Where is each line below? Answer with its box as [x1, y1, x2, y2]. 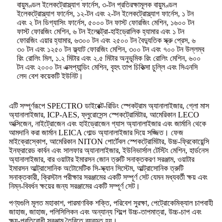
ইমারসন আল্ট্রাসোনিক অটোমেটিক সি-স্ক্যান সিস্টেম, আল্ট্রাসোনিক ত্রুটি [9, 164, 183, 172]
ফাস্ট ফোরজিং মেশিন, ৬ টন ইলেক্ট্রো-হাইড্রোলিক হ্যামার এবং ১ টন [17, 27, 184, 36]
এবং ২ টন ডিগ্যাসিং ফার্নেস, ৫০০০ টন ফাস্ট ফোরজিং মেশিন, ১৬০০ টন [17, 18, 194, 27]
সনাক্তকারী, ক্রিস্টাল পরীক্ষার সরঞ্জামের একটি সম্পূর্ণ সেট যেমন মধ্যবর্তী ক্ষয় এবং [9, 172, 208, 181]
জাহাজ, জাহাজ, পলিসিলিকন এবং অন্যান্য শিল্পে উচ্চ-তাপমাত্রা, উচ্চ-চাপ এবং [9, 207, 202, 216]
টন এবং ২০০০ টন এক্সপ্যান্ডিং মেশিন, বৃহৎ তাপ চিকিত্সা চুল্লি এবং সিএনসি [17, 62, 198, 71]
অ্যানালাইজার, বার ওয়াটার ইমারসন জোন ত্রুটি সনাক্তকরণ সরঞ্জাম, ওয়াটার [9, 155, 194, 164]
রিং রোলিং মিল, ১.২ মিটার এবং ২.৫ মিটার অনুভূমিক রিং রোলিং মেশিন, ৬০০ [17, 54, 201, 62]
